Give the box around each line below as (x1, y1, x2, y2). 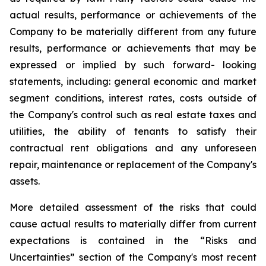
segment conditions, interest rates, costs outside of (9, 92, 256, 104)
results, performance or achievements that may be (9, 42, 256, 54)
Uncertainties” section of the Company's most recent (9, 251, 256, 263)
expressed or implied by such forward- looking (9, 59, 256, 71)
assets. (9, 175, 40, 187)
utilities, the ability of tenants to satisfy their (9, 125, 256, 137)
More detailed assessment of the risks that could (9, 201, 256, 213)
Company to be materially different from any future (9, 26, 256, 37)
